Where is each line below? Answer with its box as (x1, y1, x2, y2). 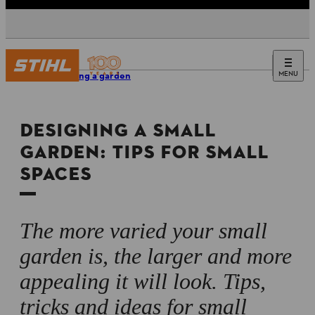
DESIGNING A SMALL (20, 120, 216, 141)
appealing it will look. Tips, (20, 269, 266, 294)
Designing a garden (45, 70, 131, 83)
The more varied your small (20, 218, 267, 243)
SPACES (20, 163, 91, 185)
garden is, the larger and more (20, 243, 292, 269)
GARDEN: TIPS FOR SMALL (20, 141, 269, 163)
